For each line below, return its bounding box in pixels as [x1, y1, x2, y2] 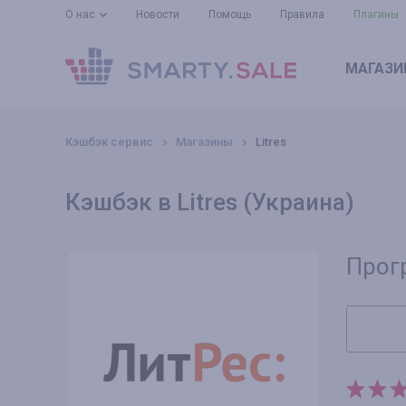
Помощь [208, 8, 251, 21]
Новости [136, 8, 179, 21]
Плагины [353, 8, 399, 21]
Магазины [176, 135, 233, 149]
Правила [280, 8, 324, 21]
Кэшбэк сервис [65, 135, 153, 149]
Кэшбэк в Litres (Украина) [65, 188, 354, 216]
